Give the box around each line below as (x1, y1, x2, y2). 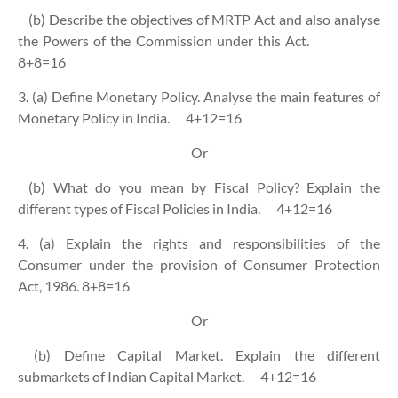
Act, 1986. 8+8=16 (18, 277, 130, 294)
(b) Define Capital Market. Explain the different (34, 346, 380, 363)
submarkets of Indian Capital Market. (18, 368, 247, 385)
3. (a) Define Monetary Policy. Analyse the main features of (18, 88, 380, 105)
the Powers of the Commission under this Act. (18, 32, 314, 49)
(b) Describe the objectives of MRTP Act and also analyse (28, 11, 380, 28)
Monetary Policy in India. (18, 109, 170, 126)
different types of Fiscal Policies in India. (18, 200, 263, 217)
